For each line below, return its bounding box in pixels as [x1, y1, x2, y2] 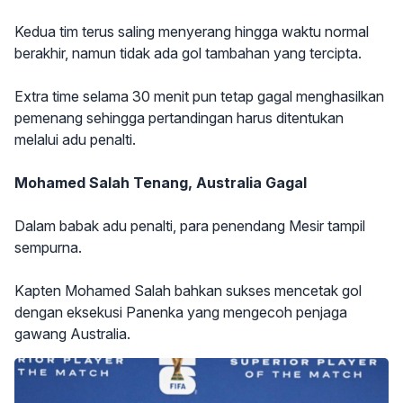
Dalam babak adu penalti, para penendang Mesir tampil [14, 217, 365, 235]
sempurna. [14, 238, 82, 256]
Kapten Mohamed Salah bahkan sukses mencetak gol [14, 282, 362, 300]
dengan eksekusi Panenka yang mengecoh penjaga [14, 303, 347, 321]
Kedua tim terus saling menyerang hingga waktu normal [14, 22, 369, 40]
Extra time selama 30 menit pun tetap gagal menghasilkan [14, 87, 384, 105]
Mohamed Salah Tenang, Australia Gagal [14, 174, 307, 192]
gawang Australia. [14, 325, 130, 343]
